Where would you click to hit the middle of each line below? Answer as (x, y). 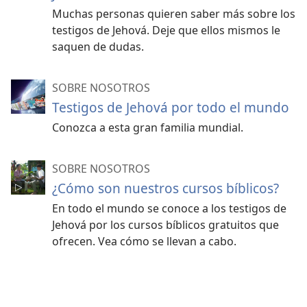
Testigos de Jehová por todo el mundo (171, 108)
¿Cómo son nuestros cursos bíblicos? (165, 188)
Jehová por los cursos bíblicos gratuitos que (165, 225)
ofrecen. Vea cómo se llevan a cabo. (144, 242)
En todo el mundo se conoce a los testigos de (169, 209)
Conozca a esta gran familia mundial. (148, 128)
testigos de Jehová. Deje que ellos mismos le (166, 30)
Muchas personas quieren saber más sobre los (174, 14)
